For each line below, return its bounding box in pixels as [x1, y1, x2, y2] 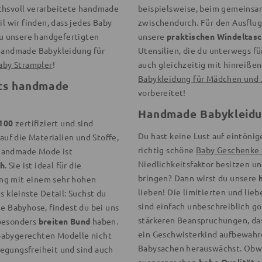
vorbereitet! [138, 87, 186, 98]
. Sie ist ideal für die [5, 159, 82, 170]
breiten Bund [38, 215, 91, 226]
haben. [90, 215, 119, 226]
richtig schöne [138, 144, 196, 155]
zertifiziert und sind [13, 117, 94, 128]
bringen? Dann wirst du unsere [138, 172, 258, 183]
